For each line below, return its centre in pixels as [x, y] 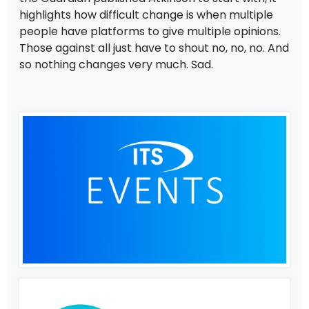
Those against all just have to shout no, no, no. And [154, 48]
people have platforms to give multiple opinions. [150, 31]
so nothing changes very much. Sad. [117, 64]
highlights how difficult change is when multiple [147, 14]
